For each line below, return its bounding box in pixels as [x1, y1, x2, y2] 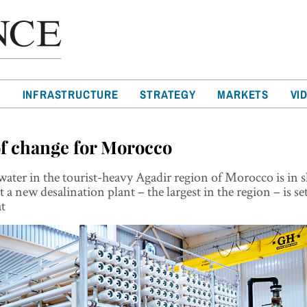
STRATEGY [140, 87, 196, 101]
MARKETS [217, 87, 269, 101]
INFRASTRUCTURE [22, 87, 119, 101]
